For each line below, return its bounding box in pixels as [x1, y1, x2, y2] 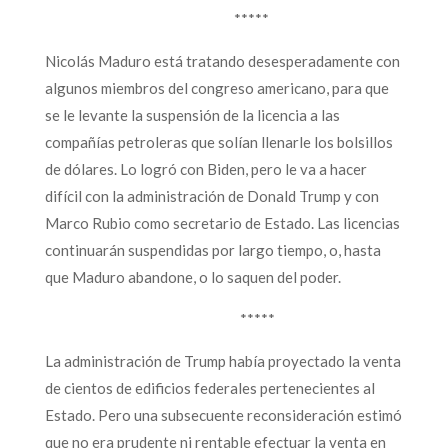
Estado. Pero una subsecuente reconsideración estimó [44, 405, 402, 424]
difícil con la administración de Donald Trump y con [44, 186, 379, 205]
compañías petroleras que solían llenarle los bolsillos [44, 132, 393, 151]
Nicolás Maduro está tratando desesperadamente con [44, 51, 400, 70]
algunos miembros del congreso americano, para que [44, 78, 389, 97]
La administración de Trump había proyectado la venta [44, 351, 401, 370]
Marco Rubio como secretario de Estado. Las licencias [44, 213, 400, 232]
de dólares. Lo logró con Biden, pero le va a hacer [44, 159, 367, 178]
